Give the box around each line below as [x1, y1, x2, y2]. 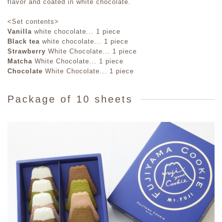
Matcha [7, 57, 32, 65]
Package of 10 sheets [7, 94, 133, 105]
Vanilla [7, 28, 32, 36]
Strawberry [7, 48, 46, 55]
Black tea [7, 38, 40, 46]
